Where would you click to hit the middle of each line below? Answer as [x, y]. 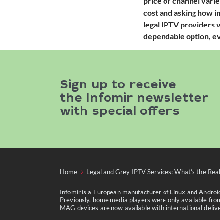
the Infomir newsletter [134, 99]
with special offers [120, 112]
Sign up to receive [118, 86]
